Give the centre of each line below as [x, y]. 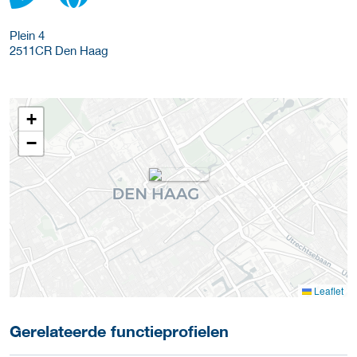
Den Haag [80, 50]
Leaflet [328, 290]
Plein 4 [27, 35]
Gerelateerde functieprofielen [119, 331]
